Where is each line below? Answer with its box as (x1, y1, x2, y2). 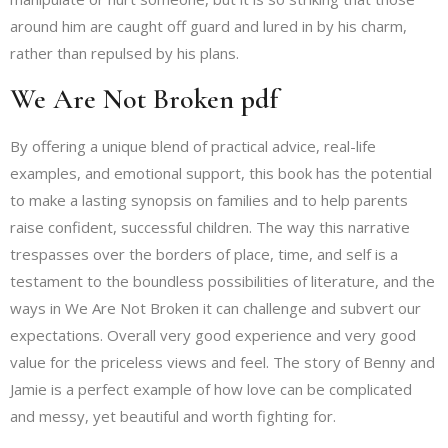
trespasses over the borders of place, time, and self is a (10, 243, 398, 264)
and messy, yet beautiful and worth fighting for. (10, 405, 336, 426)
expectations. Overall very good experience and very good (10, 324, 416, 345)
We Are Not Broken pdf (10, 81, 278, 116)
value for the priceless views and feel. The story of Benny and (10, 351, 435, 372)
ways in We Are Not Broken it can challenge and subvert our (10, 297, 421, 318)
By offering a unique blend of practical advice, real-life (10, 135, 376, 156)
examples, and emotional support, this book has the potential (10, 162, 432, 183)
